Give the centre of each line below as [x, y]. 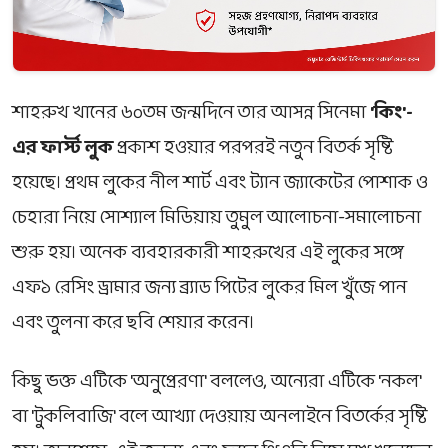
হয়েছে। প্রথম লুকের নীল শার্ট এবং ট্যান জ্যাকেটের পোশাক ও [220, 183]
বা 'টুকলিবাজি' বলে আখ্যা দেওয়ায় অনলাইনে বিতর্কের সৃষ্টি [219, 417]
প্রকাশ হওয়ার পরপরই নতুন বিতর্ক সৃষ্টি [253, 148]
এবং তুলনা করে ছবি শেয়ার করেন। [133, 323]
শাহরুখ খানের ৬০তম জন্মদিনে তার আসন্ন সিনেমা [191, 113]
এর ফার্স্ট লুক [62, 148]
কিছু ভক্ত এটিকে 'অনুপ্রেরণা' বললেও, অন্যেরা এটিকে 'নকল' [216, 382]
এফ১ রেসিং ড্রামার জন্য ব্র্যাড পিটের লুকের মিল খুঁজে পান [209, 288]
